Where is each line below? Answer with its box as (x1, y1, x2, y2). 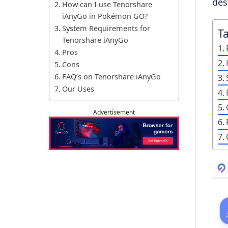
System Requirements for (62, 23, 150, 33)
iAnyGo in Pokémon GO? (62, 11, 148, 21)
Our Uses (62, 84, 94, 94)
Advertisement (93, 108, 135, 117)
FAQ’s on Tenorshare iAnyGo (62, 72, 161, 81)
